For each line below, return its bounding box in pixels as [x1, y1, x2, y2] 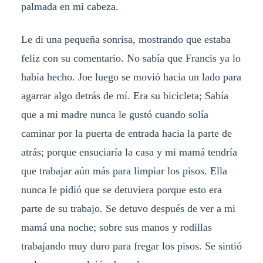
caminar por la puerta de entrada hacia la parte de [21, 127, 232, 140]
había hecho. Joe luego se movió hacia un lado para [21, 71, 241, 83]
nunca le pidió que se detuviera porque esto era [21, 184, 222, 196]
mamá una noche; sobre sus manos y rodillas [21, 221, 212, 234]
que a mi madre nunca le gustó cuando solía [21, 109, 208, 121]
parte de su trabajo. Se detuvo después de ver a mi [21, 203, 235, 215]
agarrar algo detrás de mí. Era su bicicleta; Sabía [21, 90, 228, 102]
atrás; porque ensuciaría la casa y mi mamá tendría [21, 146, 237, 159]
